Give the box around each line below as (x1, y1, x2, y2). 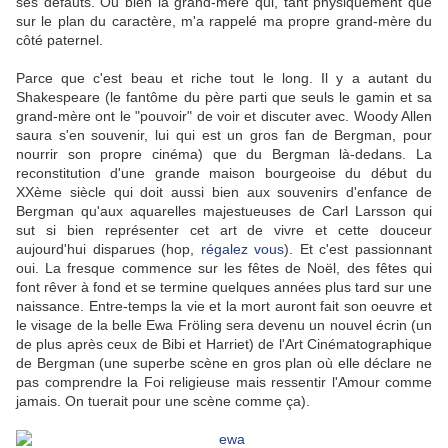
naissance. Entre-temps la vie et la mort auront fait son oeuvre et (16, 298, 432, 315)
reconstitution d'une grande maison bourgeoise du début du (16, 165, 432, 182)
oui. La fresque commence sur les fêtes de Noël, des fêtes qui (16, 260, 432, 277)
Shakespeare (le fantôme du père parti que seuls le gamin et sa (16, 89, 432, 106)
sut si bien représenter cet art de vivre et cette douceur (16, 222, 432, 239)
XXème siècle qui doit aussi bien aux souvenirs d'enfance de (16, 184, 432, 201)
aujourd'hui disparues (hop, (16, 241, 201, 258)
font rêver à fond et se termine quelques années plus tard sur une (16, 279, 432, 296)
